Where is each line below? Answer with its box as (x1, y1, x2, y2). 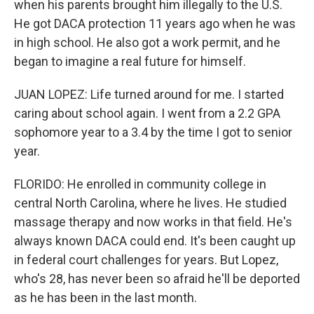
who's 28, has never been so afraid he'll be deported (14, 271, 300, 286)
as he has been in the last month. (14, 290, 197, 305)
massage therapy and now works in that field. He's (14, 214, 292, 229)
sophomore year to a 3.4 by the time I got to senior (14, 125, 292, 139)
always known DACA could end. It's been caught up (14, 233, 296, 248)
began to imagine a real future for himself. (14, 54, 246, 69)
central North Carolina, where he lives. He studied (14, 196, 287, 210)
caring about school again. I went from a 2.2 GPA (14, 106, 280, 121)
